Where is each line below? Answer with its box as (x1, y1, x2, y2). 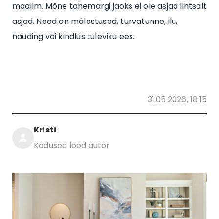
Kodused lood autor (34, 140, 110, 152)
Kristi (34, 124, 57, 135)
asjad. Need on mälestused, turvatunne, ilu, (12, 15, 178, 27)
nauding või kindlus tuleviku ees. (12, 30, 135, 42)
